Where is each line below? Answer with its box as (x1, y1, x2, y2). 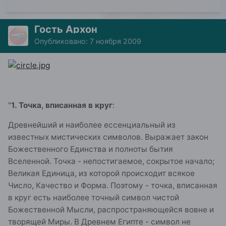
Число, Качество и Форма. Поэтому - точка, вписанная (8, 181, 217, 191)
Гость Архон (34, 23, 97, 36)
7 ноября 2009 (90, 37, 141, 46)
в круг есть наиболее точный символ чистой (8, 193, 179, 203)
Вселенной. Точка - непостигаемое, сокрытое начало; (8, 156, 214, 166)
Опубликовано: (34, 37, 90, 46)
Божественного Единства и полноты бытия (8, 144, 173, 154)
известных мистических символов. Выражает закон (8, 132, 208, 142)
